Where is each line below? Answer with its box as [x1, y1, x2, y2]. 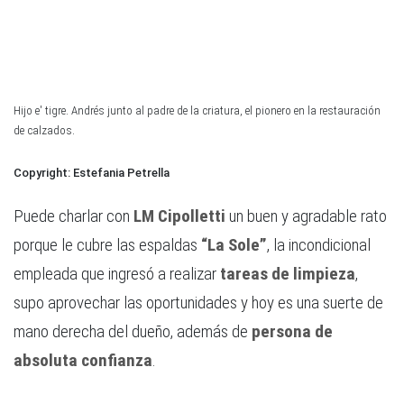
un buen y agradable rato [225, 206, 387, 227]
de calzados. [14, 124, 75, 138]
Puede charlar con [14, 206, 133, 227]
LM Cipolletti [133, 206, 225, 227]
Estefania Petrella [73, 166, 170, 180]
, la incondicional [267, 234, 371, 256]
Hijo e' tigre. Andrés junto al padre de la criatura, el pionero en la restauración [14, 104, 381, 118]
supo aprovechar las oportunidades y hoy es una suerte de [14, 292, 383, 314]
